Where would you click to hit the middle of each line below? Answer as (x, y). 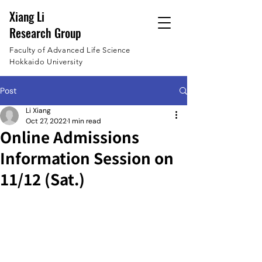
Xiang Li (27, 16)
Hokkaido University (46, 62)
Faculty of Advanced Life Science (70, 50)
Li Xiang (38, 111)
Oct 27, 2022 (46, 121)
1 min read (85, 121)
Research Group (45, 33)
